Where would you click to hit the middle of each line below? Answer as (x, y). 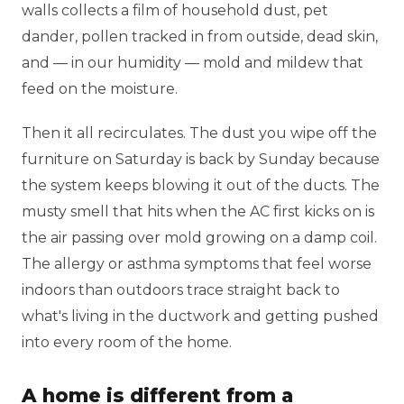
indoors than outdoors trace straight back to (181, 290)
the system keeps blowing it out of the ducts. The (201, 185)
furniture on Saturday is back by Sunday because (201, 159)
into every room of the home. (127, 342)
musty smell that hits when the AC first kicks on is (198, 211)
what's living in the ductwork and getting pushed (200, 316)
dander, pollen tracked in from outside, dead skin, (200, 37)
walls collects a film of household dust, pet (175, 10)
